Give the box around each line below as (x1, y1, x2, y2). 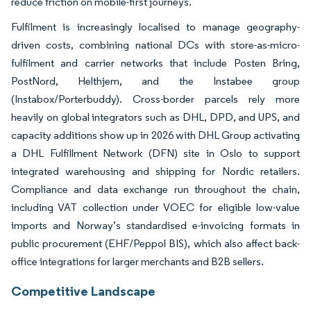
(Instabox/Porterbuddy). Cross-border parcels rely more (11, 92, 300, 106)
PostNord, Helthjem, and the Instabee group (11, 74, 300, 87)
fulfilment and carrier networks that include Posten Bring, (11, 56, 300, 69)
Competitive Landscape (11, 282, 155, 299)
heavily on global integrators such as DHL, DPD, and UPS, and (11, 110, 300, 124)
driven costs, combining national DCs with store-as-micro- (11, 37, 300, 51)
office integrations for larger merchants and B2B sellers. (11, 254, 264, 268)
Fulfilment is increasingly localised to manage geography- (11, 19, 300, 33)
